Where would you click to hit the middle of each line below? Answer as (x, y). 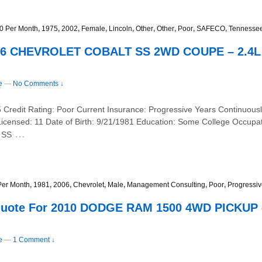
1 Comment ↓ (34, 240)
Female (93, 29)
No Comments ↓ (38, 84)
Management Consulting (166, 185)
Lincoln (120, 29)
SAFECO (211, 29)
